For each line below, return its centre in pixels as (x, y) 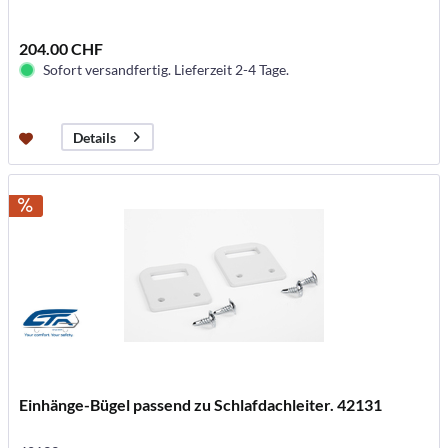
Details (95, 137)
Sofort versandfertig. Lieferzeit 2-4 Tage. (166, 70)
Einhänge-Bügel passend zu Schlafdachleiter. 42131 (201, 405)
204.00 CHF (61, 49)
